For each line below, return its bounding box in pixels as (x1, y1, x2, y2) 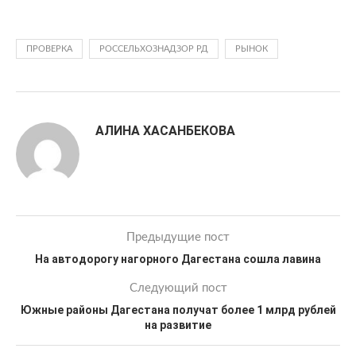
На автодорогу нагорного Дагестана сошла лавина (35, 253, 321, 265)
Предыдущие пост (126, 231, 230, 243)
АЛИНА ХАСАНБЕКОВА (95, 123, 235, 138)
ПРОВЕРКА (26, 44, 72, 53)
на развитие (145, 319, 211, 331)
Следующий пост (129, 282, 227, 294)
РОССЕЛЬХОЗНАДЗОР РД (99, 44, 208, 53)
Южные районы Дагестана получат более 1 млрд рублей (20, 304, 336, 316)
